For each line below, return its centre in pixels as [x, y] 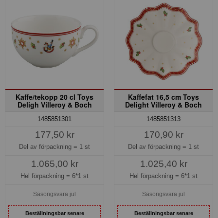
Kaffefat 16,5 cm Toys [163, 97]
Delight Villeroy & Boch [163, 105]
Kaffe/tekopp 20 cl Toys [54, 97]
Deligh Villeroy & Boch [54, 105]
